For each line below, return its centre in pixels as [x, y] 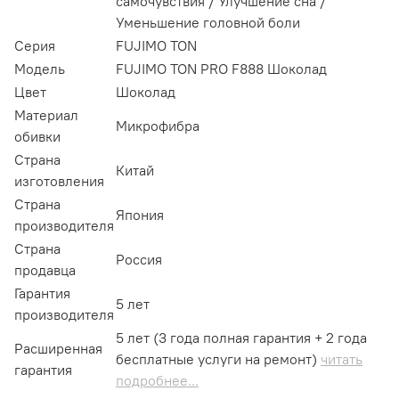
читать [342, 359]
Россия [139, 260]
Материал [46, 115]
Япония [140, 215]
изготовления [59, 181]
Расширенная [58, 349]
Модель [40, 69]
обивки [37, 137]
